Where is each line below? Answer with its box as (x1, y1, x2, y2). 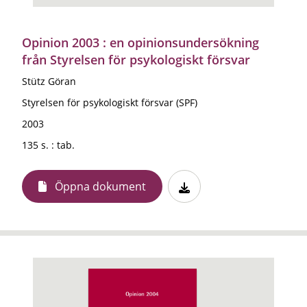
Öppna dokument (55, 178, 146, 194)
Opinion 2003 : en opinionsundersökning (22, 34, 259, 51)
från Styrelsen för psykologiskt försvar (22, 51, 250, 68)
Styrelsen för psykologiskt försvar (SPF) (22, 95, 197, 109)
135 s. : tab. (22, 138, 75, 151)
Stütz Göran (22, 74, 76, 88)
